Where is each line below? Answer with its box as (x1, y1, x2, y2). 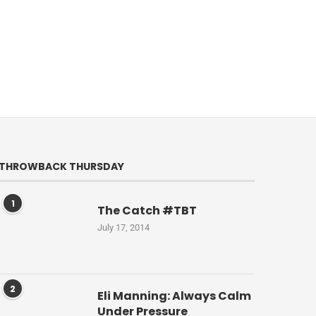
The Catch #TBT (97, 202, 197, 219)
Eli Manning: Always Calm (97, 288, 252, 305)
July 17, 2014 (97, 222, 150, 233)
